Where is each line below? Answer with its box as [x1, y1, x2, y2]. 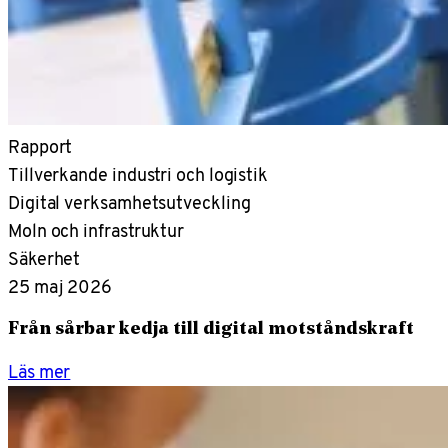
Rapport [8, 133, 73, 161]
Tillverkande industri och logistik [8, 161, 269, 189]
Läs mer [8, 358, 71, 386]
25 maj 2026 [8, 273, 113, 301]
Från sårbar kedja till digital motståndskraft [8, 321, 414, 339]
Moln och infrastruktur [8, 217, 185, 245]
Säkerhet [8, 245, 81, 273]
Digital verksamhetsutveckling [8, 189, 251, 217]
